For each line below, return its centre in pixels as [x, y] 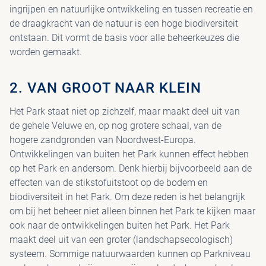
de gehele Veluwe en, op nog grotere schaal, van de [115, 126]
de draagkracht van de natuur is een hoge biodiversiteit [124, 23]
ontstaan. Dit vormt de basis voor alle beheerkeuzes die [124, 38]
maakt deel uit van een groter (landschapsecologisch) [121, 240]
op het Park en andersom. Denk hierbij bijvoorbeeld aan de [131, 168]
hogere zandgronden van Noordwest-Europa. [103, 140]
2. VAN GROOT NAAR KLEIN [106, 88]
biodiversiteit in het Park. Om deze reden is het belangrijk [127, 197]
